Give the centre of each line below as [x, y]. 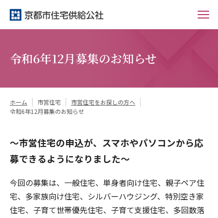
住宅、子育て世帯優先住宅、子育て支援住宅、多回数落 [107, 209]
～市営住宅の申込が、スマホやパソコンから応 [107, 142]
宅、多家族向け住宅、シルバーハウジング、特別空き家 [107, 196]
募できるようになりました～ [70, 158]
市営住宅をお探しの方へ [103, 102]
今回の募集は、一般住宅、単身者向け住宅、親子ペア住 [107, 182]
